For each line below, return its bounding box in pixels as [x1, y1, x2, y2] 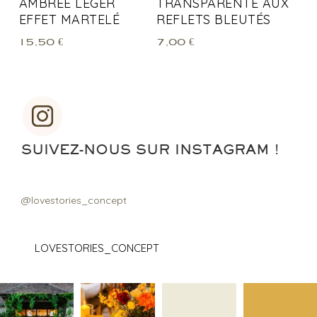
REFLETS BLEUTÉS [156, 11, 271, 28]
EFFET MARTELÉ [18, 11, 120, 28]
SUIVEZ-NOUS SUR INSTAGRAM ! [21, 140, 279, 157]
